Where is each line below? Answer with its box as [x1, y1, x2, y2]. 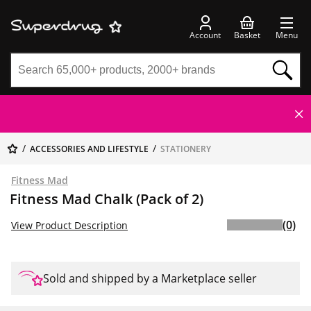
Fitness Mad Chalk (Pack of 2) [10, 190, 203, 208]
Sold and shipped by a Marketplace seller [43, 271, 257, 286]
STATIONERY [160, 143, 211, 155]
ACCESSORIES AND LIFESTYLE [30, 143, 149, 155]
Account [190, 28, 221, 41]
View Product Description [11, 218, 128, 232]
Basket [234, 28, 260, 41]
